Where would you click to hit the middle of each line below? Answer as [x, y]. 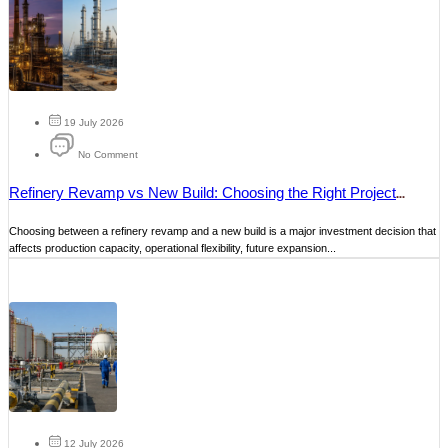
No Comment [108, 154]
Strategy [36, 211]
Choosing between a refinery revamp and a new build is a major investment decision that [222, 230]
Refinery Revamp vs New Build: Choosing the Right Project [202, 192]
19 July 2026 [94, 122]
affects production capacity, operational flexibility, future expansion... [172, 247]
